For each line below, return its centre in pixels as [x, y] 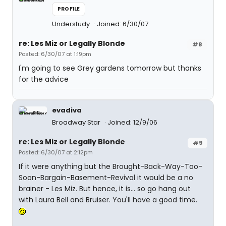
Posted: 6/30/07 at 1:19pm [55, 54]
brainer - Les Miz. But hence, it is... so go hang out [105, 189]
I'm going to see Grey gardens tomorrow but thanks [110, 68]
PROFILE [69, 9]
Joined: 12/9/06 [132, 122]
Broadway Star [77, 122]
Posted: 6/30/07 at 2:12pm [56, 152]
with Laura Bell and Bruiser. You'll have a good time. [108, 200]
